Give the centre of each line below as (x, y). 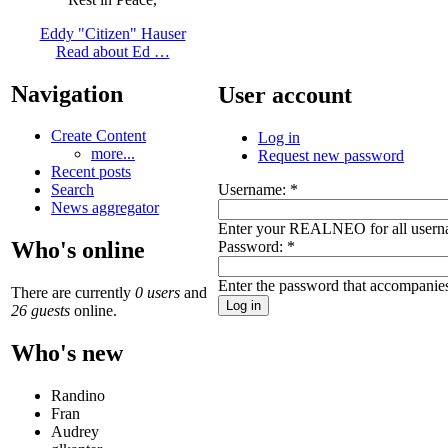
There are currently (73, 293)
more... (113, 154)
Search (72, 190)
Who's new (67, 353)
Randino (78, 396)
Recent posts (91, 172)
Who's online (78, 250)
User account (285, 94)
